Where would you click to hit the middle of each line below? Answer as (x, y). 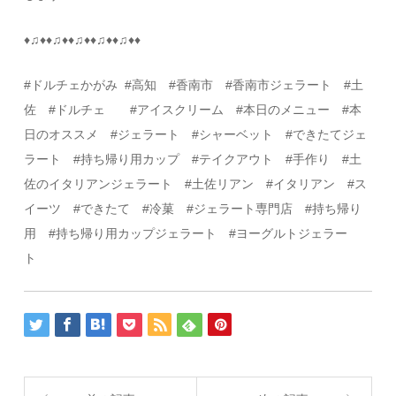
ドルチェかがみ (75, 84)
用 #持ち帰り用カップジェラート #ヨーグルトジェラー (186, 233)
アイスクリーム (187, 109)
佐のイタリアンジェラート (105, 183)
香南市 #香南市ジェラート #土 (270, 84)
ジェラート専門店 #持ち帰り (278, 208)
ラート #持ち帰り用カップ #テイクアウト (155, 159)
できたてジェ (330, 134)
